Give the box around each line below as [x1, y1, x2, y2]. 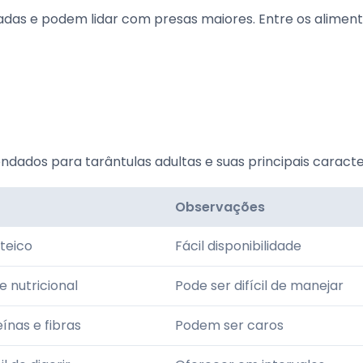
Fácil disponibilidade [175, 237, 301, 255]
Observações [175, 198, 265, 216]
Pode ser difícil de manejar [175, 276, 344, 295]
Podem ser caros [175, 316, 284, 335]
